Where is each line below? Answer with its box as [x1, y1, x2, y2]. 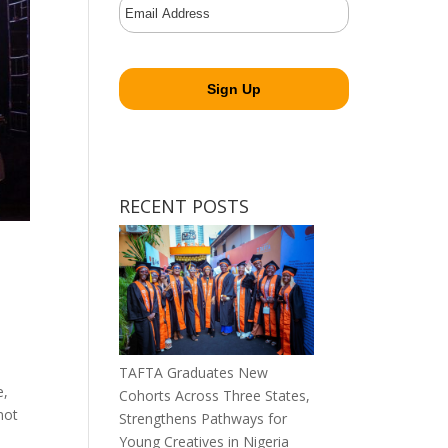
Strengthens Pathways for [119, 408, 288, 428]
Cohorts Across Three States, [119, 385, 311, 405]
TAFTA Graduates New [119, 362, 269, 382]
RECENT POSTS [119, 194, 250, 218]
